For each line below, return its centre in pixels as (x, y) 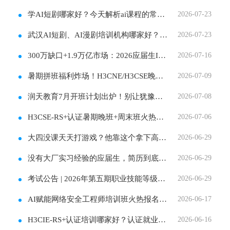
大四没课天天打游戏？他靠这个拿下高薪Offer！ (93, 137)
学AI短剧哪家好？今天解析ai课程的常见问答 (93, 14)
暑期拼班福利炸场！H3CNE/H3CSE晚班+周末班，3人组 (92, 76)
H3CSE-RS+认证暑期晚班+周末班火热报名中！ (92, 117)
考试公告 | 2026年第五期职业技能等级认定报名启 (93, 178)
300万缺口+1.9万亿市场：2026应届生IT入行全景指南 (93, 55)
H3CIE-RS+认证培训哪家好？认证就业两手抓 (93, 219)
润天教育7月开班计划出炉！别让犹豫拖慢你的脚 (92, 96)
